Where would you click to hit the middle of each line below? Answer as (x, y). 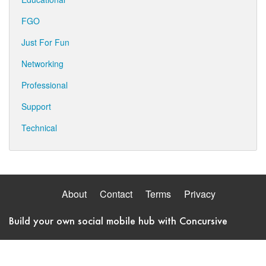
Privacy (199, 194)
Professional (45, 85)
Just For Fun (45, 42)
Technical (39, 128)
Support (36, 106)
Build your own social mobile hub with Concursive (118, 221)
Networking (42, 64)
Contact (116, 194)
